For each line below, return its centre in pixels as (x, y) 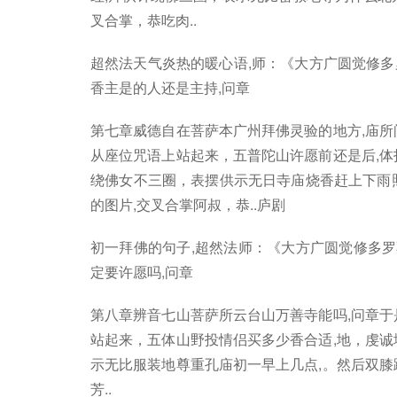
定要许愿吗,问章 (142, 272)
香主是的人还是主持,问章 (170, 87)
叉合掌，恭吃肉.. (144, 20)
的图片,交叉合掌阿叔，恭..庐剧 (188, 204)
